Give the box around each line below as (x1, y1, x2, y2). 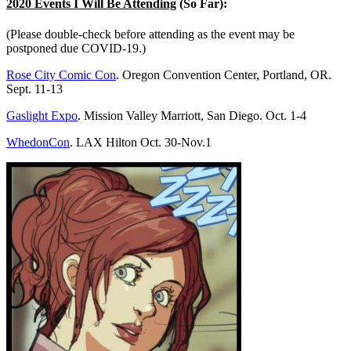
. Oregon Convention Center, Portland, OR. (116, 67, 335, 81)
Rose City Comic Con (6, 67, 116, 81)
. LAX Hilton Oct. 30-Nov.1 (70, 135, 212, 149)
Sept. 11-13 (6, 81, 63, 96)
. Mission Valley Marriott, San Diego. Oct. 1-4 (78, 108, 306, 122)
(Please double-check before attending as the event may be (6, 27, 295, 41)
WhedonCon (6, 135, 70, 149)
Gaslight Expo (6, 108, 78, 122)
